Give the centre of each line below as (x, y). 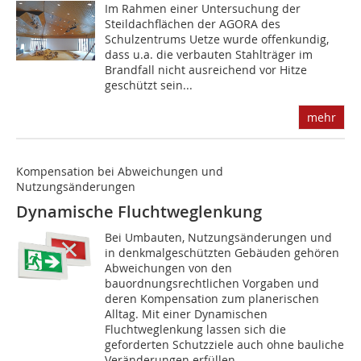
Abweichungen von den (169, 268)
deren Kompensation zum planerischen (212, 299)
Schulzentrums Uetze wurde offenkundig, (217, 39)
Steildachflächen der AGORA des (193, 24)
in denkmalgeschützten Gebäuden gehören (222, 253)
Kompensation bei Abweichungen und (120, 172)
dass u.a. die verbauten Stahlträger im (209, 55)
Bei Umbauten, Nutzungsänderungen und (219, 238)
